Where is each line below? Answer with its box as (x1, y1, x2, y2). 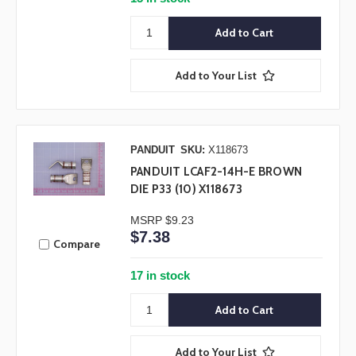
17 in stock (130, 268, 190, 282)
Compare (52, 237, 100, 252)
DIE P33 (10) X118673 (130, 181, 242, 196)
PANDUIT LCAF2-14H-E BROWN (130, 164, 303, 179)
